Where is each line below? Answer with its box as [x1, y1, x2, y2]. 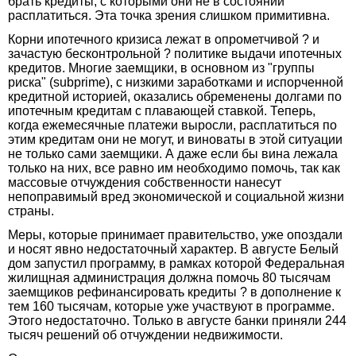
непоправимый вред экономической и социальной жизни [8, 189, 344, 203]
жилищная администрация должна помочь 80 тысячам [8, 270, 331, 284]
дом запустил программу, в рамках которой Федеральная [8, 256, 345, 270]
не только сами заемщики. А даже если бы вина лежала [8, 146, 338, 161]
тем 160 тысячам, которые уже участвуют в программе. [8, 299, 335, 313]
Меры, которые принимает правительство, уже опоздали [8, 227, 342, 242]
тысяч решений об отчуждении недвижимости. [8, 327, 283, 342]
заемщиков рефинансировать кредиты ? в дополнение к [8, 284, 341, 299]
